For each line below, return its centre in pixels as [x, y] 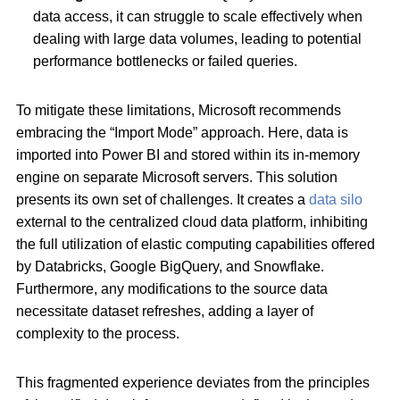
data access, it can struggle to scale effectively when [198, 17]
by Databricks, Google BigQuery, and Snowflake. [170, 267]
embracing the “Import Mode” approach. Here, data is [182, 133]
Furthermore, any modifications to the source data [172, 289]
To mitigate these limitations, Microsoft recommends [179, 111]
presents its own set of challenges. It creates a [162, 200]
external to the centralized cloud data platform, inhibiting [192, 222]
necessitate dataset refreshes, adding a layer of [165, 312]
